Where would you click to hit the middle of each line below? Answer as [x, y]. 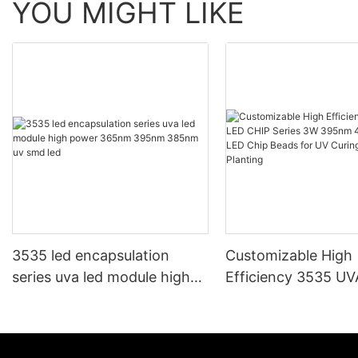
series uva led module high [101, 277]
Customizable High [289, 256]
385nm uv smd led [74, 320]
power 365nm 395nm [86, 299]
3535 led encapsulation [91, 256]
